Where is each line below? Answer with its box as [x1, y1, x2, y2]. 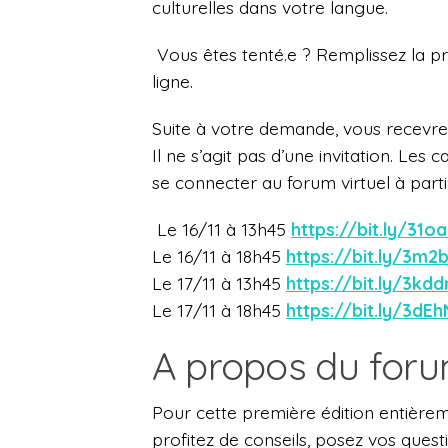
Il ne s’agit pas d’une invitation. [152, 144, 398, 167]
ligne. [152, 70, 193, 93]
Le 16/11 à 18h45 [152, 245, 286, 268]
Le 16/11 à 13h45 [157, 218, 291, 241]
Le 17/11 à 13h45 [152, 272, 286, 295]
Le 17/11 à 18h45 [152, 299, 286, 322]
